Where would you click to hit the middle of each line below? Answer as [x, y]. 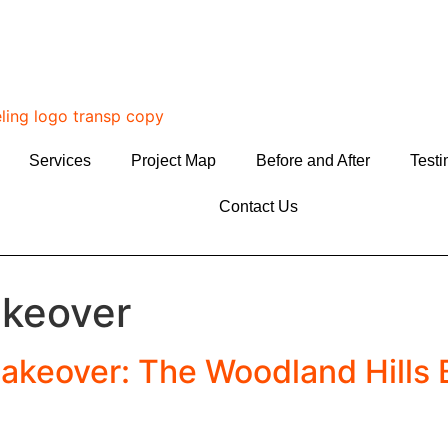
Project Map [173, 160]
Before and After [312, 160]
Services [59, 160]
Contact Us [259, 206]
